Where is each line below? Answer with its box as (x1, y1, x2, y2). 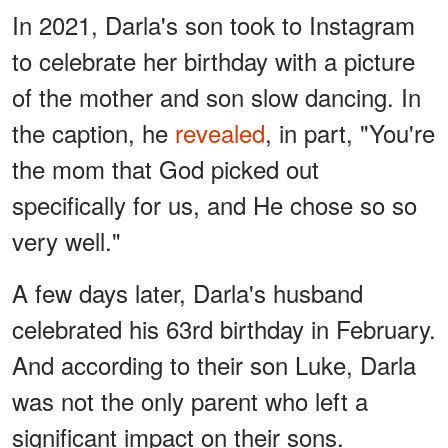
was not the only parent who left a (12, 382, 368, 418)
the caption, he (12, 114, 175, 150)
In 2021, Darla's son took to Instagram (12, 6, 415, 42)
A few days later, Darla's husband (12, 274, 363, 310)
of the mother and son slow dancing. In (12, 78, 421, 114)
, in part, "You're (265, 114, 435, 150)
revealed (175, 114, 265, 150)
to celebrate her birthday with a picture (12, 42, 415, 78)
